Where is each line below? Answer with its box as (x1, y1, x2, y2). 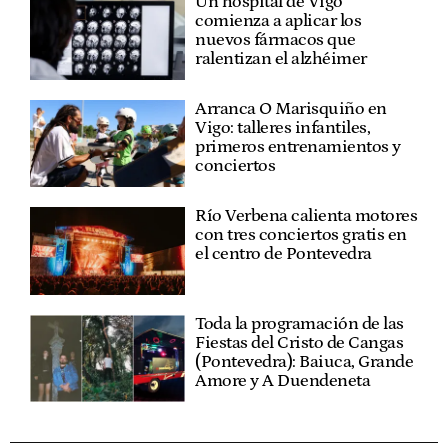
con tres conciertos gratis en (195, 225, 407, 246)
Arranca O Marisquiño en (195, 98, 387, 119)
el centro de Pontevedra (195, 244, 372, 265)
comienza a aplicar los (195, 10, 362, 31)
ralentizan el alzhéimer (195, 48, 367, 69)
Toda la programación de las (195, 313, 404, 334)
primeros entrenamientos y (195, 136, 401, 157)
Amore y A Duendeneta (195, 370, 371, 391)
